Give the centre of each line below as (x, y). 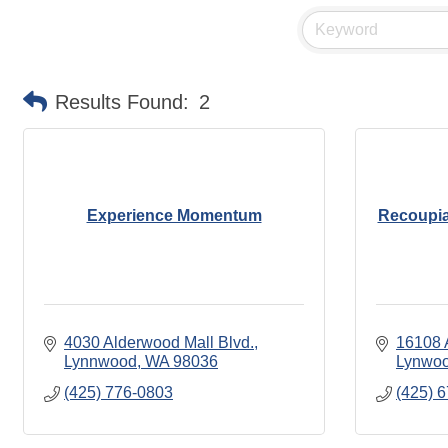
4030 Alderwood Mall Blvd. (159, 342)
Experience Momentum (174, 216)
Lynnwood (100, 361)
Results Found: (122, 101)
